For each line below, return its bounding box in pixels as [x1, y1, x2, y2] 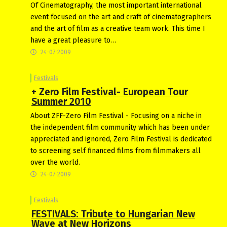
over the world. [30, 158, 80, 167]
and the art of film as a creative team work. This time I [30, 24, 205, 33]
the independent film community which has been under [30, 123, 210, 132]
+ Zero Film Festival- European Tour [31, 86, 188, 98]
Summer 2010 [31, 95, 91, 107]
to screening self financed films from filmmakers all [30, 146, 201, 155]
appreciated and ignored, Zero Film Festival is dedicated [30, 134, 212, 143]
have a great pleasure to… [30, 35, 116, 45]
